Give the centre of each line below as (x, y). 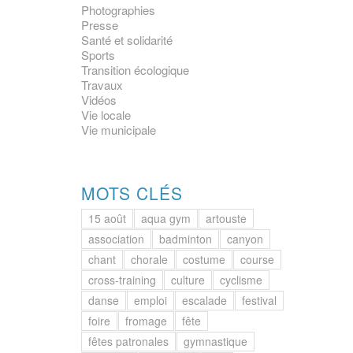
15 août (108, 218)
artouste (227, 218)
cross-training (123, 280)
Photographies (119, 10)
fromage (147, 321)
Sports (98, 55)
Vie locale (106, 115)
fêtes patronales (129, 341)
